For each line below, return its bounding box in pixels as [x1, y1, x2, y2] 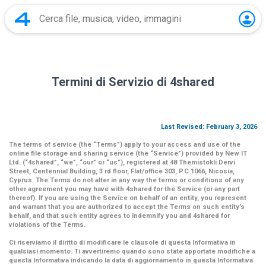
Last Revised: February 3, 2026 [161, 123, 257, 131]
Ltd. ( [9, 159, 25, 166]
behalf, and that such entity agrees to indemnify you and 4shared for [9, 212, 230, 220]
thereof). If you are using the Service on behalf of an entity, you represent [9, 194, 246, 202]
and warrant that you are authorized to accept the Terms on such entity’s [9, 203, 245, 211]
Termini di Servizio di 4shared [52, 75, 214, 89]
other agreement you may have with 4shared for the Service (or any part [9, 185, 240, 193]
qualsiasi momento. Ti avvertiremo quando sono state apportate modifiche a [9, 248, 255, 255]
